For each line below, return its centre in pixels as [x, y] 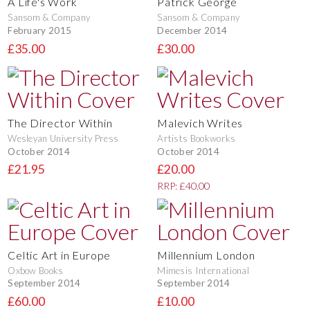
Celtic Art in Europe [60, 255]
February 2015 [40, 30]
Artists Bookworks [197, 139]
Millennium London [206, 255]
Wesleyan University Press [63, 139]
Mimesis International [203, 270]
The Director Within [60, 123]
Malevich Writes [200, 123]
